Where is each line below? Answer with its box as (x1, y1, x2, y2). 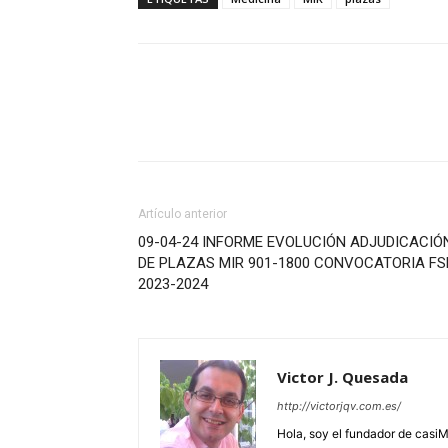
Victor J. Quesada (277, 367, 408, 388)
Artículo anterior (138, 207, 227, 222)
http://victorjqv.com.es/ (277, 399, 401, 414)
